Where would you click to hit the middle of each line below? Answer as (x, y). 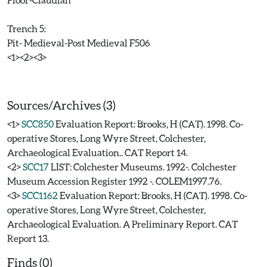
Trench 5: (27, 28)
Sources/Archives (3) (61, 105)
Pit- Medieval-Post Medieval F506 (79, 43)
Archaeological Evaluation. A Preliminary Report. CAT (122, 224)
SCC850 (38, 124)
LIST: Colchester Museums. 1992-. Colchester (144, 167)
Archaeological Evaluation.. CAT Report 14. (97, 152)
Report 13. (28, 238)
